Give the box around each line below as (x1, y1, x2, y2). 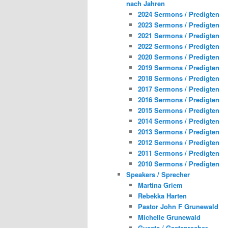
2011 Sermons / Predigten (137, 148, 219, 158)
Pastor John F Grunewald (137, 202, 218, 212)
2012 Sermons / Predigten (137, 137, 219, 148)
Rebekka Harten (137, 191, 187, 201)
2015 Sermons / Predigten (137, 105, 219, 116)
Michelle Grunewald (137, 212, 201, 222)
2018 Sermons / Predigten (137, 73, 219, 83)
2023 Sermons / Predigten (137, 20, 219, 30)
